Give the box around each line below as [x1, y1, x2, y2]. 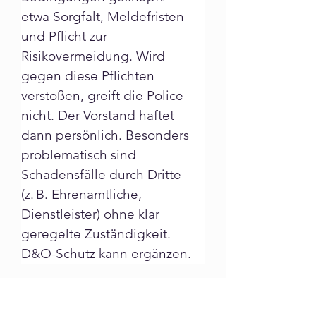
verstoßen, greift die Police [21, 87, 187, 104]
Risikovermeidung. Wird [21, 48, 169, 64]
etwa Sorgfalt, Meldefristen [21, 8, 188, 25]
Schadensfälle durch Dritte [21, 166, 185, 183]
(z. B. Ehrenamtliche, [21, 186, 145, 202]
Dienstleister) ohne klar [21, 206, 163, 222]
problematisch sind [21, 147, 140, 163]
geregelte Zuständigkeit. [21, 226, 174, 242]
